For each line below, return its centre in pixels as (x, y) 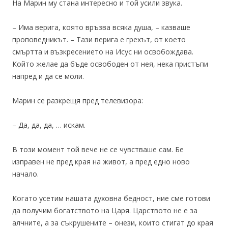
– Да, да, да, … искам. (49, 125)
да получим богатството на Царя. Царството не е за (105, 210)
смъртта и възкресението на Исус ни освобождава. (103, 52)
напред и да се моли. (48, 76)
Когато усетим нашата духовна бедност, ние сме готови (111, 198)
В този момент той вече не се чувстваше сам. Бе (98, 149)
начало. (25, 174)
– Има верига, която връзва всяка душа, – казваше (101, 27)
